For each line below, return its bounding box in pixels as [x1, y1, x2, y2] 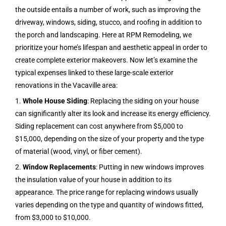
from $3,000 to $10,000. [15, 213, 91, 222]
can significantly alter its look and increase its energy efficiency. [15, 109, 211, 118]
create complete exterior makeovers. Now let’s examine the [15, 56, 197, 65]
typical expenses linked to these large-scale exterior [15, 69, 174, 77]
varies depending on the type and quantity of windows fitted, [15, 201, 203, 209]
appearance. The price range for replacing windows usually [15, 188, 198, 197]
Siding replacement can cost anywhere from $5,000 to [15, 122, 183, 131]
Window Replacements [23, 163, 96, 172]
